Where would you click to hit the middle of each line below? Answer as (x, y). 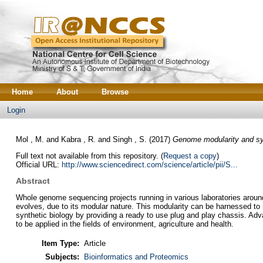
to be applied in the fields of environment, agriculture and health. (124, 224)
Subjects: (62, 257)
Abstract (33, 181)
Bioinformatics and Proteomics (136, 257)
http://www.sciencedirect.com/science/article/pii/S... (149, 164)
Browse (115, 92)
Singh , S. (129, 139)
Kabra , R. (78, 139)
